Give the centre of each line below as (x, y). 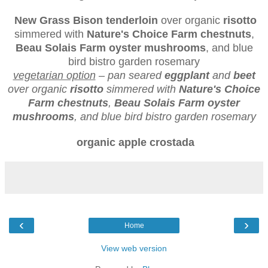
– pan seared (130, 75)
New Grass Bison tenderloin (86, 20)
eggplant (187, 75)
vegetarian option (54, 75)
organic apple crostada (135, 142)
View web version (134, 248)
